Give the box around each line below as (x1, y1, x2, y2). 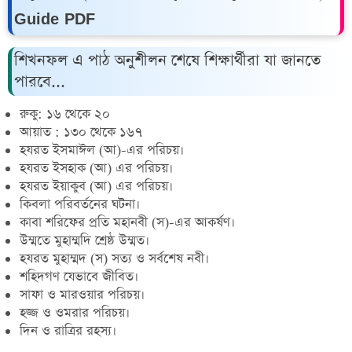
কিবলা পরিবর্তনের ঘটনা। (20, 195, 140, 214)
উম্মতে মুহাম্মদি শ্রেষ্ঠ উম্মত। (20, 231, 149, 250)
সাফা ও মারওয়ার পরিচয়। (20, 285, 145, 304)
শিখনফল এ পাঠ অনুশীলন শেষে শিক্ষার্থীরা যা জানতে (14, 49, 321, 71)
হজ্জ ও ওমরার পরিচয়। (20, 303, 130, 322)
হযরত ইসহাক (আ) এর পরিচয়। (20, 159, 173, 178)
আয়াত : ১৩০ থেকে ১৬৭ (20, 123, 142, 141)
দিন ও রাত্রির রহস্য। (20, 321, 116, 340)
